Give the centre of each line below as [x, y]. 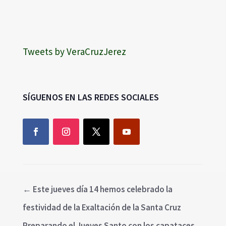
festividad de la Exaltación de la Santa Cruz [102, 207]
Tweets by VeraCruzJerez [74, 51]
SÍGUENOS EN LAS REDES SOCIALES [91, 97]
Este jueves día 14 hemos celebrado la [102, 189]
